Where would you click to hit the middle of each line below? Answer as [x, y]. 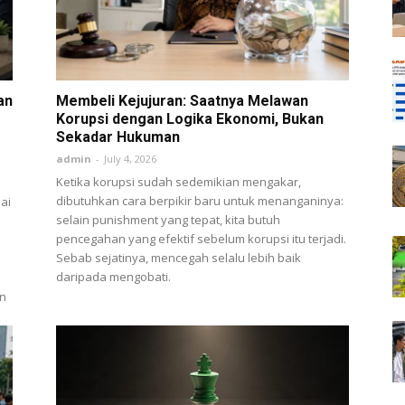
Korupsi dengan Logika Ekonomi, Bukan [190, 118]
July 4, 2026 [130, 158]
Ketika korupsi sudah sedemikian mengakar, [179, 181]
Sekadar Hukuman [118, 137]
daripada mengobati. [113, 276]
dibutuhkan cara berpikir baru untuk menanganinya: [200, 200]
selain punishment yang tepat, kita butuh [168, 219]
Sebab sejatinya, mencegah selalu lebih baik [179, 257]
